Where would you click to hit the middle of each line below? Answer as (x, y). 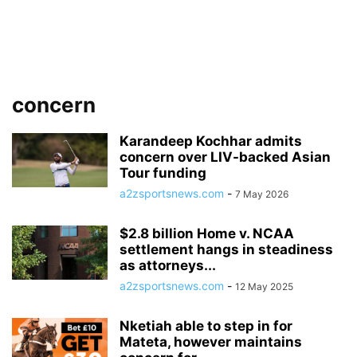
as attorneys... (168, 265)
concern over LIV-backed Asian (225, 157)
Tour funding (163, 173)
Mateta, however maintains (211, 342)
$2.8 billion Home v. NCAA (207, 233)
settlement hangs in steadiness (226, 249)
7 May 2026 (262, 194)
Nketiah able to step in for (206, 326)
